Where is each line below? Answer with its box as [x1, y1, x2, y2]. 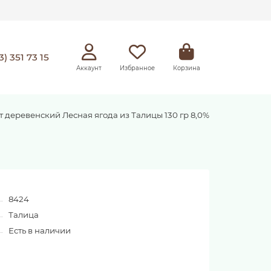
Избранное [120, 64, 155, 71]
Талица [8, 210, 39, 220]
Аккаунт [76, 64, 102, 71]
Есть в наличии [8, 226, 71, 236]
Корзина [173, 64, 200, 71]
